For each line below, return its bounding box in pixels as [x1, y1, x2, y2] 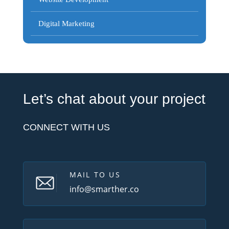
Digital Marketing [38, 19, 95, 28]
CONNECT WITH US [22, 122, 110, 132]
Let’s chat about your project [22, 91, 205, 107]
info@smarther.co [69, 184, 139, 195]
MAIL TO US [69, 170, 121, 179]
